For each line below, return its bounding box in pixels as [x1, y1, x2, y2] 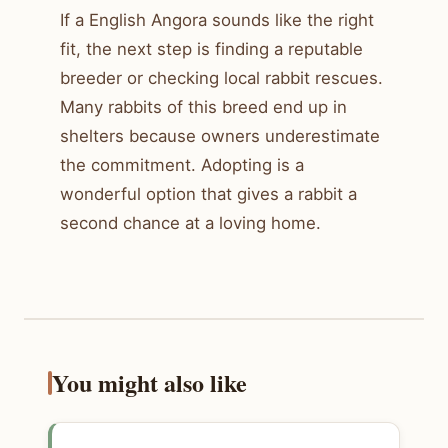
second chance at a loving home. [60, 212, 321, 233]
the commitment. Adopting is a [60, 154, 304, 175]
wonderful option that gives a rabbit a [60, 183, 357, 204]
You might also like [52, 364, 247, 400]
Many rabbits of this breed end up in [60, 96, 347, 117]
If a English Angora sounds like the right [60, 9, 374, 30]
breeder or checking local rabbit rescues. [60, 67, 383, 88]
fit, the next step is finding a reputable [60, 38, 363, 59]
